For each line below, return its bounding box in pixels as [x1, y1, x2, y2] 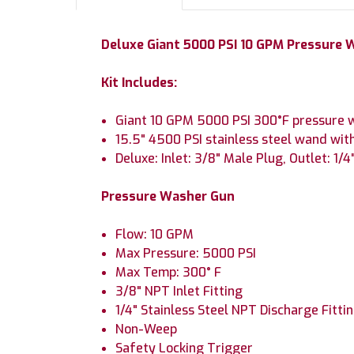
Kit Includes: [101, 73, 177, 91]
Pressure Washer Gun [101, 187, 235, 205]
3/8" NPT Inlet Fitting [115, 282, 243, 299]
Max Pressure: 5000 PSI [115, 244, 257, 262]
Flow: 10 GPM [115, 225, 194, 243]
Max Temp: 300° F [115, 263, 222, 281]
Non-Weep [115, 320, 178, 337]
